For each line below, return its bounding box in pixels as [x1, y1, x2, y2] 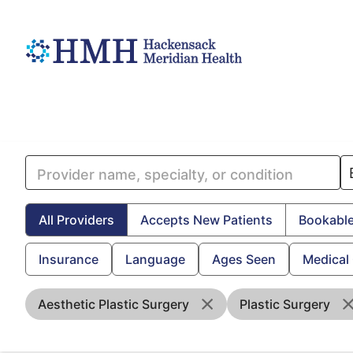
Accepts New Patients [140, 212, 273, 228]
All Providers [39, 212, 114, 228]
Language [125, 251, 185, 267]
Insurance [39, 251, 98, 267]
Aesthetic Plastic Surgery [38, 296, 189, 312]
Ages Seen [212, 251, 276, 267]
